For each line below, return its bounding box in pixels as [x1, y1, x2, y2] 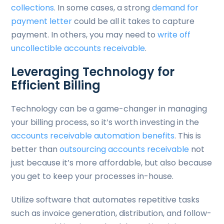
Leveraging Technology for [11, 63, 175, 80]
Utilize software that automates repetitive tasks [11, 194, 200, 205]
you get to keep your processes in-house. [11, 170, 174, 182]
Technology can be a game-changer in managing [11, 103, 207, 114]
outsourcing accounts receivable [59, 143, 189, 155]
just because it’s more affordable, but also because [11, 157, 212, 168]
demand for [152, 2, 199, 13]
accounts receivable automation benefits [11, 130, 175, 141]
